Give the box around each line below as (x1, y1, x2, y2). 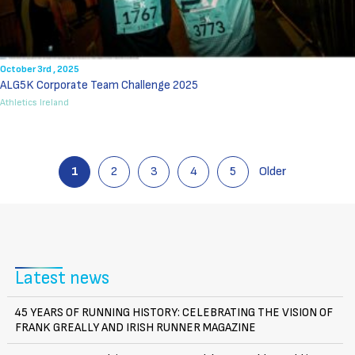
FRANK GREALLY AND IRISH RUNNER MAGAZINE (15, 319, 256, 335)
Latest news (15, 266, 109, 289)
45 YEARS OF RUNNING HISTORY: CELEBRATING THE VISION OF (15, 304, 333, 320)
